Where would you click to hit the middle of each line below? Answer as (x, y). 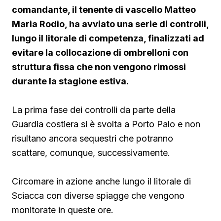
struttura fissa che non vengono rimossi (99, 67)
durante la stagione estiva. (70, 81)
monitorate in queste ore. (63, 210)
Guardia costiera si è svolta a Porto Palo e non (106, 124)
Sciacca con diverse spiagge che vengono (98, 196)
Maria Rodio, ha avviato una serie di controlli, (110, 24)
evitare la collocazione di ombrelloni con (100, 53)
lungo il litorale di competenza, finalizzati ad (108, 38)
